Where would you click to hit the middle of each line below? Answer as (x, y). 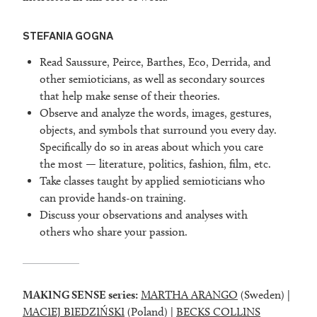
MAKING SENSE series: (80, 295)
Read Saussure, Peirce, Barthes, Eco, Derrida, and (155, 62)
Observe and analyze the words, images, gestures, (156, 113)
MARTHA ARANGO (189, 295)
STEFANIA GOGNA (68, 36)
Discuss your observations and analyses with (144, 215)
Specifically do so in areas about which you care (151, 147)
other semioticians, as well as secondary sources (152, 79)
